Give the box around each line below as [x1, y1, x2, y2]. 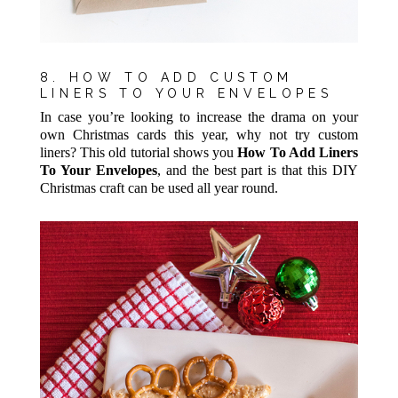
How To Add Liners [237, 145, 359, 161]
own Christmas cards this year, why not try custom [39, 127, 359, 143]
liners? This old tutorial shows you [39, 145, 238, 161]
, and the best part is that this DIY [156, 163, 359, 179]
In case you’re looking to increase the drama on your [39, 109, 359, 125]
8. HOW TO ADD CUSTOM [39, 70, 293, 85]
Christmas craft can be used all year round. [39, 180, 278, 196]
